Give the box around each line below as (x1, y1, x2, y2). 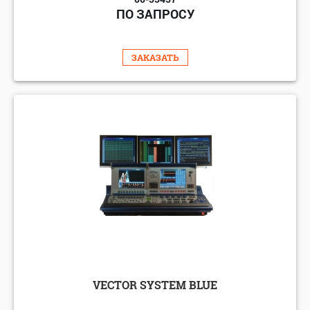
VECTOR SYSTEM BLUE (93, 277, 217, 292)
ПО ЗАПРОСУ (116, 5, 194, 22)
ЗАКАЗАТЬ (131, 51, 179, 64)
